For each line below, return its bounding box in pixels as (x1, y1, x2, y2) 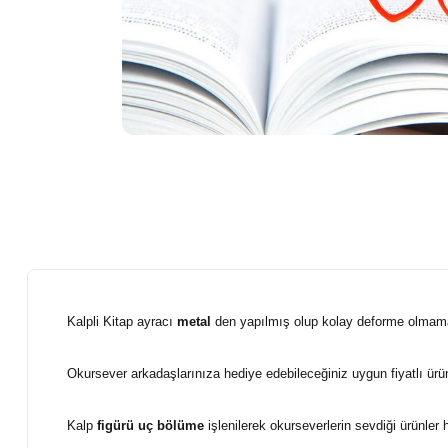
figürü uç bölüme (93, 418, 204, 433)
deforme (357, 314, 408, 329)
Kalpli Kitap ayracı (67, 314, 177, 329)
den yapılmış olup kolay (211, 314, 357, 329)
